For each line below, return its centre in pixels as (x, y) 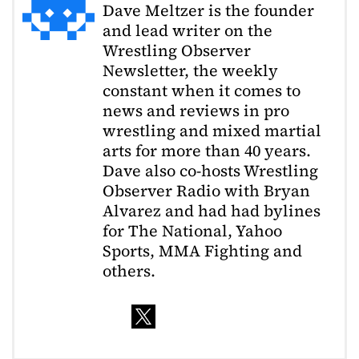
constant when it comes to (202, 90)
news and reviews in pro (196, 110)
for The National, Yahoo (192, 230)
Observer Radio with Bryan (206, 190)
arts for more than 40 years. (207, 150)
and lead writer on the (188, 30)
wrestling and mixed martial (212, 130)
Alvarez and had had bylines (212, 210)
